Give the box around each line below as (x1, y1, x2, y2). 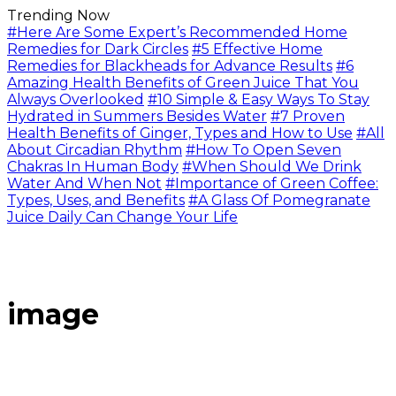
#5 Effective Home (192, 41, 323, 57)
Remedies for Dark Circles (7, 41, 188, 57)
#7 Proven (270, 108, 345, 125)
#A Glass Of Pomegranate (188, 192, 370, 209)
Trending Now (7, 7, 110, 24)
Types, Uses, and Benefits (7, 192, 185, 209)
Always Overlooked (7, 91, 144, 108)
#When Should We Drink (182, 158, 362, 175)
